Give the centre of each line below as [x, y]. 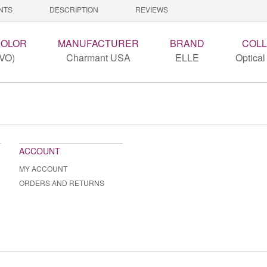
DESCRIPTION [74, 10]
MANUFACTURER [98, 44]
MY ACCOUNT [43, 169]
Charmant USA [98, 58]
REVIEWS [152, 10]
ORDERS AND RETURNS [62, 183]
